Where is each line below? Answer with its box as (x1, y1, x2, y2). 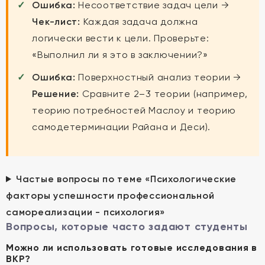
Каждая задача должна (80, 16, 198, 27)
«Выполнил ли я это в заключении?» (32, 49, 208, 60)
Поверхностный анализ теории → (75, 72, 241, 83)
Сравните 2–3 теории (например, (79, 88, 248, 99)
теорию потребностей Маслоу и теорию (32, 105, 236, 116)
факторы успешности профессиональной (6, 190, 215, 201)
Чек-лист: (32, 16, 80, 27)
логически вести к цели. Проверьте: (32, 33, 209, 44)
